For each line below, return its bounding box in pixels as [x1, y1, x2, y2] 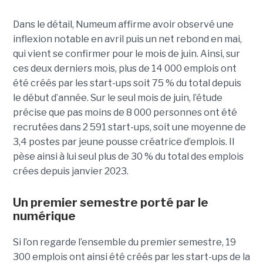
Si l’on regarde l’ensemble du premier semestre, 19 [12, 237, 236, 248]
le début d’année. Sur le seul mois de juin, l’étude [12, 92, 222, 104]
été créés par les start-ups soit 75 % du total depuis [12, 77, 241, 89]
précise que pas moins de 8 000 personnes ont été [12, 107, 237, 119]
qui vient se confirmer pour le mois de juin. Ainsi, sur [12, 48, 240, 60]
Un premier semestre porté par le [12, 195, 208, 210]
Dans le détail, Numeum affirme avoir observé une [12, 19, 234, 31]
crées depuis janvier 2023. [12, 166, 129, 177]
